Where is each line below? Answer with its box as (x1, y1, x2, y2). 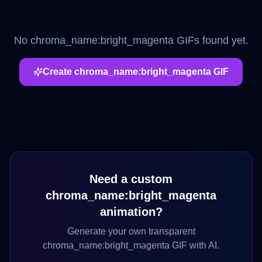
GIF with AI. (170, 240, 219, 250)
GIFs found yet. (173, 35, 249, 46)
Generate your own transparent (67, 226, 195, 236)
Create (43, 67, 74, 77)
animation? (99, 205, 163, 218)
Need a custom (89, 173, 173, 185)
